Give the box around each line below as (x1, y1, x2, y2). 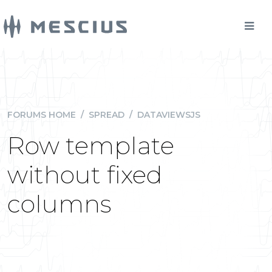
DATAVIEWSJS (137, 109, 200, 120)
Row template (7, 131, 174, 160)
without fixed (7, 160, 163, 189)
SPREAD (89, 109, 124, 120)
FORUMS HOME (7, 109, 76, 120)
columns (7, 189, 112, 219)
